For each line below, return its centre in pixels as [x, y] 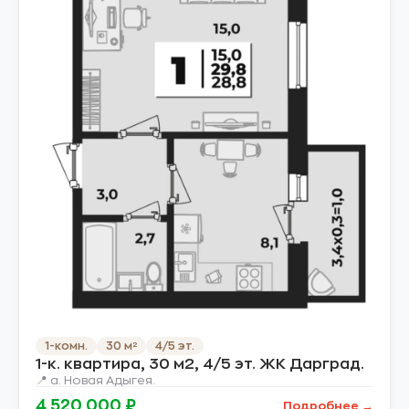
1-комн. [66, 346]
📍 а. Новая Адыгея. [95, 381]
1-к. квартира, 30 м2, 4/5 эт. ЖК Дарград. [200, 365]
